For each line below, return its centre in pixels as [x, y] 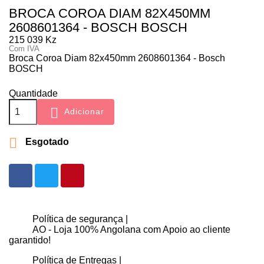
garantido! [30, 240]
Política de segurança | [80, 219]
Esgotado [46, 141]
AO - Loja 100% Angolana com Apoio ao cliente [131, 229]
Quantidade [33, 93]
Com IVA [24, 48]
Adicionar [84, 112]
